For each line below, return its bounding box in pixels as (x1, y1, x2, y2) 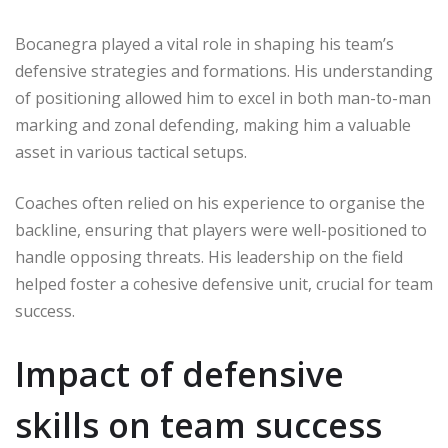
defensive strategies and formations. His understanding (15, 59, 433, 82)
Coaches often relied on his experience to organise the (15, 191, 425, 214)
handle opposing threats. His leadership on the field (15, 245, 403, 268)
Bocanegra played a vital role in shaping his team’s (15, 32, 394, 55)
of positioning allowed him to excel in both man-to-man (15, 86, 431, 109)
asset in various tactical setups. (15, 140, 247, 163)
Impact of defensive (15, 350, 344, 397)
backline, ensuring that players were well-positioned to (15, 218, 427, 241)
